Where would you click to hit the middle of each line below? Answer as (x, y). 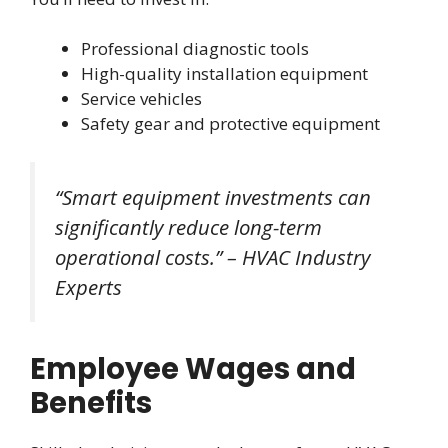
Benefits (91, 403)
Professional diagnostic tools (195, 49)
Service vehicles (141, 99)
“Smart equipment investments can (213, 196)
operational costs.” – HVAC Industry (212, 256)
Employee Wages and (193, 369)
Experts (88, 286)
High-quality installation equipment (224, 74)
